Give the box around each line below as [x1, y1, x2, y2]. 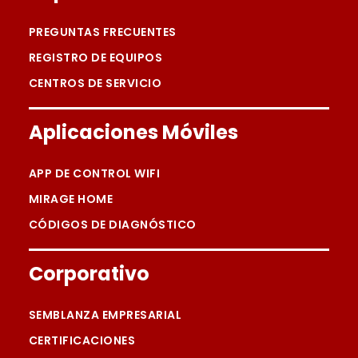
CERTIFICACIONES [28, 332, 136, 349]
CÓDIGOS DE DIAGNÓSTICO [28, 217, 197, 233]
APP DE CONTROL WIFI [28, 165, 161, 182]
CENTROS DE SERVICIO [28, 75, 162, 92]
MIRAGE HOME [28, 191, 113, 208]
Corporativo [28, 261, 149, 288]
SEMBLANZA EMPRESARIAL [28, 307, 182, 324]
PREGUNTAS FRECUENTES [28, 24, 177, 41]
